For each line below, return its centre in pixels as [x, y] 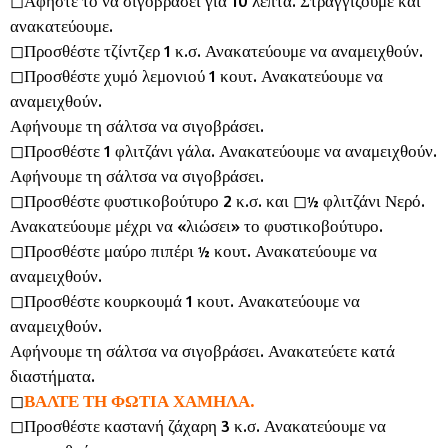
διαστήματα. [52, 375]
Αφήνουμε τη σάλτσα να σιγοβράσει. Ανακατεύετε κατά [202, 350]
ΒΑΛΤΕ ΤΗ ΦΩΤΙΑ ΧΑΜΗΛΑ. [139, 400]
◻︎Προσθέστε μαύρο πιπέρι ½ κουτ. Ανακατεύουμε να [193, 250]
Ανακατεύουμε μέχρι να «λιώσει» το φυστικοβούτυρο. [196, 225]
